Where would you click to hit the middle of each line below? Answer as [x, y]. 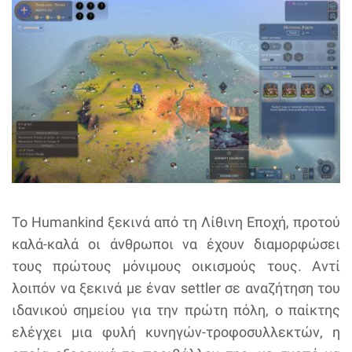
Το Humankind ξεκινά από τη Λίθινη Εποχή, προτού [176, 222]
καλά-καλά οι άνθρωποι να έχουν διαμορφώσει [176, 244]
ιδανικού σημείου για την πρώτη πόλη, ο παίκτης [176, 310]
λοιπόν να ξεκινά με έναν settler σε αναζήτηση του [176, 288]
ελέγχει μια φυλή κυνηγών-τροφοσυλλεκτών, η [176, 332]
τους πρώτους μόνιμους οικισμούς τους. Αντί [176, 266]
